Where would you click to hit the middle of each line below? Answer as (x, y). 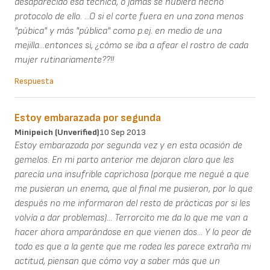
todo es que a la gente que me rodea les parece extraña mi (133, 246)
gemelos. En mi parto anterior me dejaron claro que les (124, 160)
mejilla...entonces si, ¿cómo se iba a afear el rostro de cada (131, 45)
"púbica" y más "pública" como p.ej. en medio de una (118, 31)
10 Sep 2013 (123, 132)
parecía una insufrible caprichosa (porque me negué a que (132, 174)
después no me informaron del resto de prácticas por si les (132, 203)
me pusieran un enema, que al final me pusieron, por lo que (133, 189)
